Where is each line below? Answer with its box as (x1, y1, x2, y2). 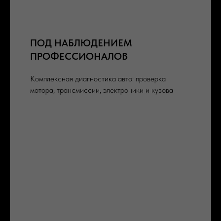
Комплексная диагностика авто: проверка (30, 74, 166, 83)
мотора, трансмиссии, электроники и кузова (30, 85, 173, 95)
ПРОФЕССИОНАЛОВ (30, 50, 128, 62)
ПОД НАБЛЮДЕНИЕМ (30, 37, 132, 49)
